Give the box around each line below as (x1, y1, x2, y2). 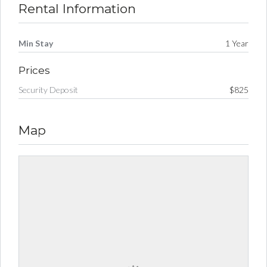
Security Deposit (18, 84, 78, 95)
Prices (18, 64, 50, 76)
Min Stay (18, 38, 53, 48)
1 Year (225, 38, 249, 48)
